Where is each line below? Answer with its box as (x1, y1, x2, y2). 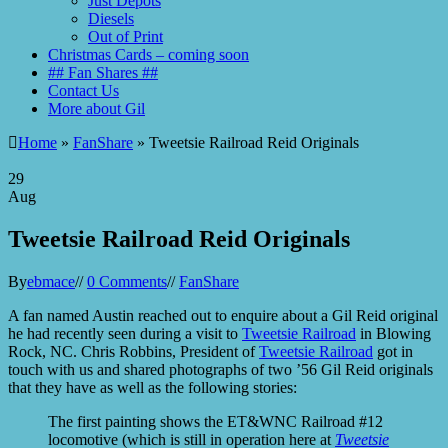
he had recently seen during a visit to (8, 324, 242, 342)
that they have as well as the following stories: (8, 378, 297, 396)
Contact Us (48, 82, 119, 99)
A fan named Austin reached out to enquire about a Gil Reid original (8, 306, 438, 324)
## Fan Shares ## (48, 64, 158, 81)
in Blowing (356, 324, 431, 342)
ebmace (27, 272, 75, 290)
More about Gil (48, 100, 145, 117)
